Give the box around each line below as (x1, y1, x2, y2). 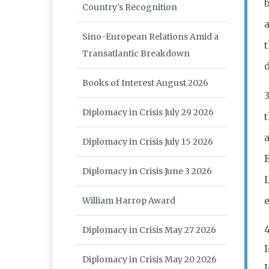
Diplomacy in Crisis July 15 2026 (82, 136, 213, 148)
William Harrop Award (82, 195, 175, 207)
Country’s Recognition (82, 2, 177, 13)
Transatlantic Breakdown (82, 48, 190, 59)
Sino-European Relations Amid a (82, 31, 219, 43)
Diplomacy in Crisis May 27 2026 (82, 225, 216, 236)
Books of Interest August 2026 (82, 77, 208, 89)
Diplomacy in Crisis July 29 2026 (82, 107, 214, 118)
